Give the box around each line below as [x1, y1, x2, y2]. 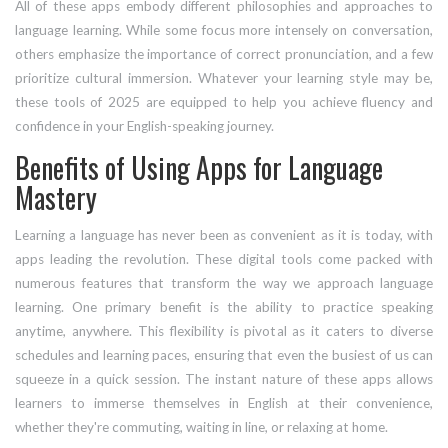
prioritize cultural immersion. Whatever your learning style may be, [15, 70, 433, 87]
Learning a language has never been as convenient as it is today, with [15, 227, 433, 244]
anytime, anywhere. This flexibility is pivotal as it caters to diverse [15, 323, 433, 340]
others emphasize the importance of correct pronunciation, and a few [15, 46, 433, 63]
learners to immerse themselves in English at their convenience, [15, 395, 433, 412]
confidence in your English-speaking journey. [15, 118, 274, 135]
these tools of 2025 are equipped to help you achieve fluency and [15, 94, 433, 111]
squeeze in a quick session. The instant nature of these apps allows [15, 371, 433, 388]
